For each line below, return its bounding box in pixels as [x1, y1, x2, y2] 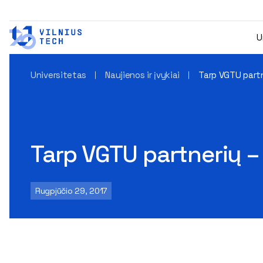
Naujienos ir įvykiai [105, 69, 180, 80]
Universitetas [31, 69, 87, 80]
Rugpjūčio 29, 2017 [35, 186, 107, 196]
